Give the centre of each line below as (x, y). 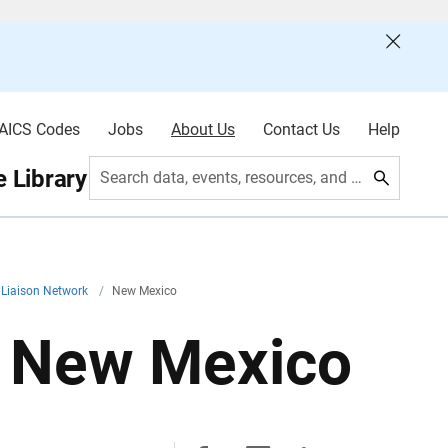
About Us (202, 129)
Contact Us (301, 129)
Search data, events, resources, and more (357, 177)
